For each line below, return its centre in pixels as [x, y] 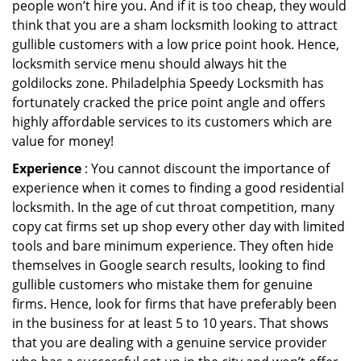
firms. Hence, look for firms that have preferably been [174, 304]
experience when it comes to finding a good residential [178, 188]
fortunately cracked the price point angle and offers [169, 102]
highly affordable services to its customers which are [172, 122]
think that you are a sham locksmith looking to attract [175, 25]
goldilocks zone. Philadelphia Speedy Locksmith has [168, 83]
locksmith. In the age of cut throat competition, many [173, 207]
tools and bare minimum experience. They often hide [173, 246]
